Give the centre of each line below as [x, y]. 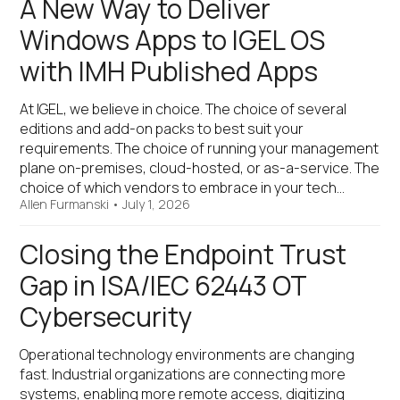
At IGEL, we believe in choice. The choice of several [183, 109]
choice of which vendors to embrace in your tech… [183, 187]
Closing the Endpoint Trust [183, 254]
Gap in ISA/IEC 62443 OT [163, 286]
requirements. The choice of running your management [200, 148]
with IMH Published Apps [169, 71]
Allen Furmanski [65, 204]
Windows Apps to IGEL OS [173, 40]
